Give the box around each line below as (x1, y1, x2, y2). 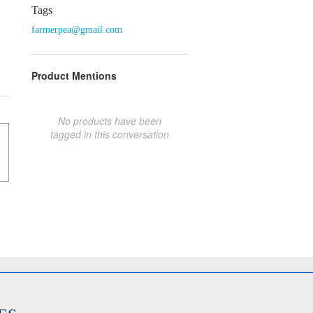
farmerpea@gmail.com (31, 24, 122, 35)
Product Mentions (31, 68, 117, 82)
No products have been (58, 113, 161, 128)
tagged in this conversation (50, 126, 169, 141)
